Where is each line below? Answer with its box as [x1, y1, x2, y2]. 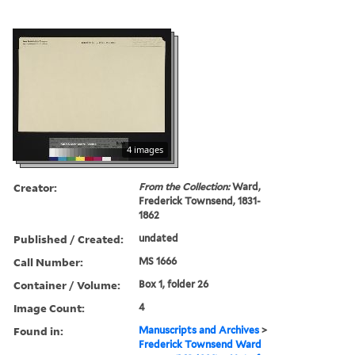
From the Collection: [139, 180, 233, 193]
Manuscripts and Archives [139, 323, 260, 336]
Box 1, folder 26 [139, 277, 209, 290]
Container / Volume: [13, 277, 120, 292]
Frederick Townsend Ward [139, 338, 262, 350]
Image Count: [13, 300, 85, 315]
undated [139, 231, 179, 244]
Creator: [13, 179, 57, 195]
